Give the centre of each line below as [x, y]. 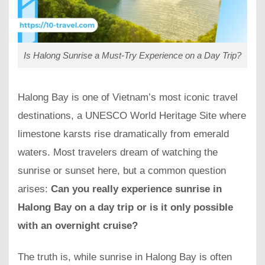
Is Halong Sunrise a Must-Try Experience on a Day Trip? [132, 55]
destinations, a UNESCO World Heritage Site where [132, 115]
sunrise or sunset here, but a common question [122, 170]
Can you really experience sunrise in [136, 189]
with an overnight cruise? [78, 225]
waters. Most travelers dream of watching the [118, 152]
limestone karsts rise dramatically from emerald [123, 134]
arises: [34, 189]
